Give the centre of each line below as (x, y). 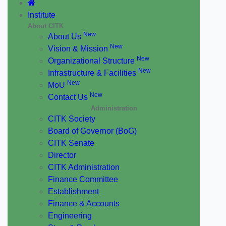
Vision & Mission (79, 49)
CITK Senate (71, 143)
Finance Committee (83, 179)
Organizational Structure (92, 61)
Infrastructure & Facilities (93, 73)
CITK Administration (84, 167)
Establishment (73, 191)
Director (62, 155)
